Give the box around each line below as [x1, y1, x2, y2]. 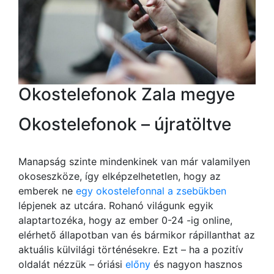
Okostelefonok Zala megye [18, 83, 235, 105]
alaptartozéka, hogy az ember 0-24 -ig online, [18, 213, 232, 226]
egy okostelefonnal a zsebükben [76, 184, 226, 197]
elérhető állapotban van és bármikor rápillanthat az [18, 228, 255, 241]
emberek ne [18, 184, 76, 197]
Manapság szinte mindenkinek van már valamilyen [18, 155, 250, 168]
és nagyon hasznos [150, 257, 242, 270]
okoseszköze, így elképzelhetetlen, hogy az [18, 169, 221, 182]
